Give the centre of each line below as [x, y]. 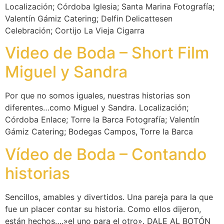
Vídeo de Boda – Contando [106, 154]
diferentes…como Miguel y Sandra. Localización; [97, 108]
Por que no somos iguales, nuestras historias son [97, 96]
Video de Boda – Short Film [107, 53]
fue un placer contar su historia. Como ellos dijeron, [103, 209]
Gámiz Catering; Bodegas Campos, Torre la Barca [99, 132]
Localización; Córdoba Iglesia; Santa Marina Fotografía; [110, 6]
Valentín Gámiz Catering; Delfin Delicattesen [89, 18]
